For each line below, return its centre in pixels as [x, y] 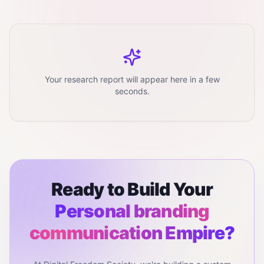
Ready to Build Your [132, 189]
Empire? [199, 233]
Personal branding [132, 211]
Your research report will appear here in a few [132, 79]
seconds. [132, 91]
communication [96, 233]
